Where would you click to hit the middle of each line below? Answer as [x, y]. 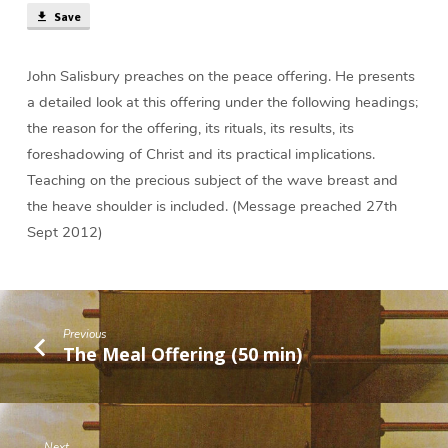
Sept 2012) [64, 232]
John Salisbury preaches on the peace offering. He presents [220, 76]
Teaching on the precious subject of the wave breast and [212, 180]
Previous [85, 334]
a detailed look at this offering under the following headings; [222, 102]
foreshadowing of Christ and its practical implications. [200, 154]
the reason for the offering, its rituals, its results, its [190, 128]
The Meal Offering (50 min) [183, 353]
